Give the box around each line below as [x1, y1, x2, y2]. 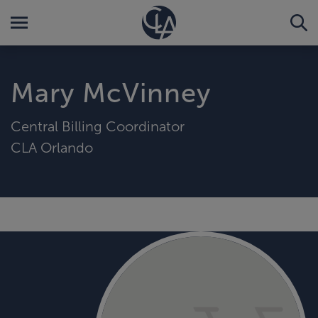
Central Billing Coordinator [11, 118, 185, 134]
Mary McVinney [11, 78, 211, 108]
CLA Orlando [11, 139, 93, 155]
